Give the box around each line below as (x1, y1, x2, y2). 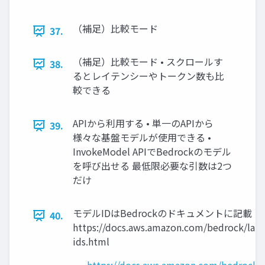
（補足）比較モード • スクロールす (73, 54, 223, 69)
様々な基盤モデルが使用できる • (73, 130, 211, 145)
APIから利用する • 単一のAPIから (73, 116, 214, 131)
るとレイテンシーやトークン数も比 (73, 69, 224, 83)
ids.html (73, 234, 109, 249)
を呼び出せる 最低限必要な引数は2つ (73, 159, 232, 173)
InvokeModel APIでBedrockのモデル (73, 144, 231, 159)
